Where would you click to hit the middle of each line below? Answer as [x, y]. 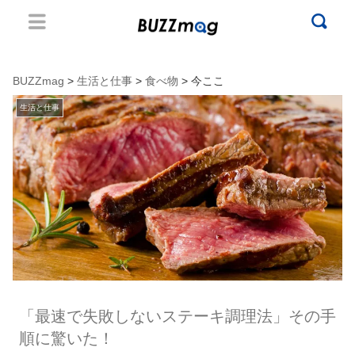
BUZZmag [38, 81]
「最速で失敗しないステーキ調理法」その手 [177, 316]
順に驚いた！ [66, 338]
